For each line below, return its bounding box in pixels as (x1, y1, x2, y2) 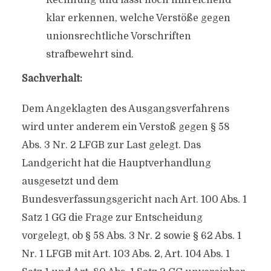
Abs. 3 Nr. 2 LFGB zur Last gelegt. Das (21, 140, 201, 151)
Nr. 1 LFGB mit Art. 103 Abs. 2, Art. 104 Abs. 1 (21, 249, 230, 260)
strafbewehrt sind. (45, 49, 134, 60)
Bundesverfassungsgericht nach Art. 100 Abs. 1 (21, 194, 247, 205)
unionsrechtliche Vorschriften (45, 31, 191, 42)
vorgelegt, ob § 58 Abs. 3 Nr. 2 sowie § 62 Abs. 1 (21, 230, 241, 241)
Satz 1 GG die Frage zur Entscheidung (21, 212, 203, 223)
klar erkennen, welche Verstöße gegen (45, 13, 230, 24)
